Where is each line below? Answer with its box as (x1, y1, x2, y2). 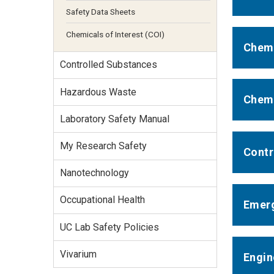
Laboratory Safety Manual (59, 113, 169, 125)
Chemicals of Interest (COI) (65, 29, 165, 40)
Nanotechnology (59, 167, 129, 179)
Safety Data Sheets (65, 6, 135, 17)
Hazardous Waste (59, 86, 136, 98)
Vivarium (59, 248, 97, 260)
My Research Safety (59, 139, 147, 152)
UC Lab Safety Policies (59, 221, 159, 233)
